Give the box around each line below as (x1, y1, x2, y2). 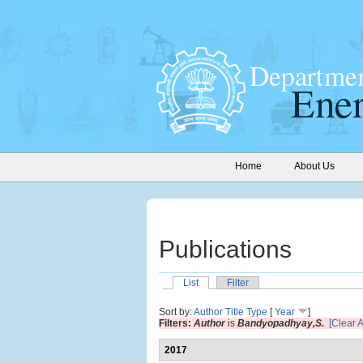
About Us (294, 160, 335, 172)
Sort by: (159, 306, 194, 318)
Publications (159, 236, 292, 263)
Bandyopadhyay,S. (237, 318, 324, 329)
